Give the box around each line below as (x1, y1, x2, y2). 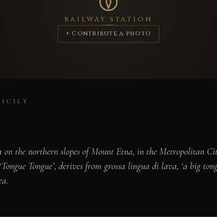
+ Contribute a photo (65, 30, 152, 38)
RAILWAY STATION (64, 15, 153, 24)
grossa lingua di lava (104, 160, 177, 172)
